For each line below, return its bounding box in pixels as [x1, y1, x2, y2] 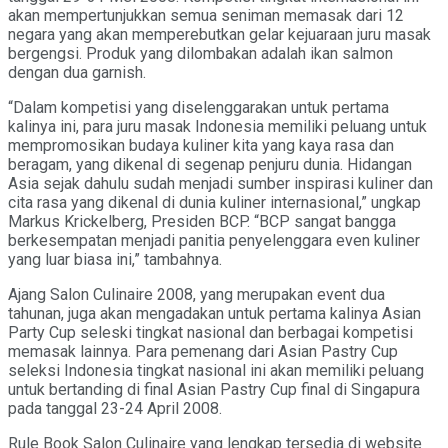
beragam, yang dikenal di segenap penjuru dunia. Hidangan [8, 154, 412, 174]
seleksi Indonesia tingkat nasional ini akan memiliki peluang [8, 360, 424, 380]
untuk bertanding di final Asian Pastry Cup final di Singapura [8, 379, 420, 399]
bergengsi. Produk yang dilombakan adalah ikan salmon [8, 43, 393, 63]
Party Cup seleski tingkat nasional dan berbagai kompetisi [8, 322, 413, 342]
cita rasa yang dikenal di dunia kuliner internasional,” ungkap [8, 192, 421, 212]
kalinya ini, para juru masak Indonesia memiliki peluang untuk [8, 116, 427, 136]
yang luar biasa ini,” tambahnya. [8, 249, 222, 269]
